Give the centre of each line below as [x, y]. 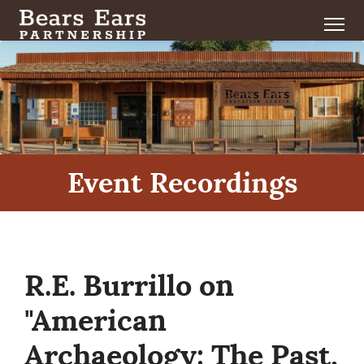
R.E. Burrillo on [129, 286]
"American [95, 321]
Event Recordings [182, 183]
